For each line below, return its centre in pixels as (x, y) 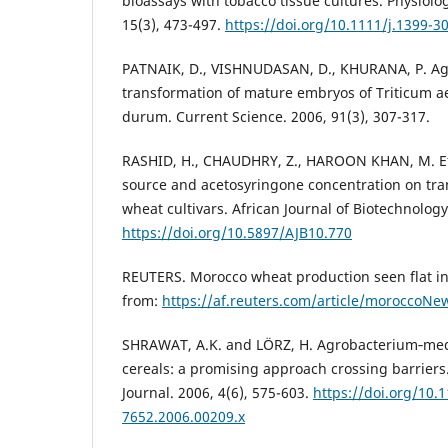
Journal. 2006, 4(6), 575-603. (217, 393)
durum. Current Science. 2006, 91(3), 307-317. (276, 117)
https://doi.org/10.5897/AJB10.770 (237, 233)
